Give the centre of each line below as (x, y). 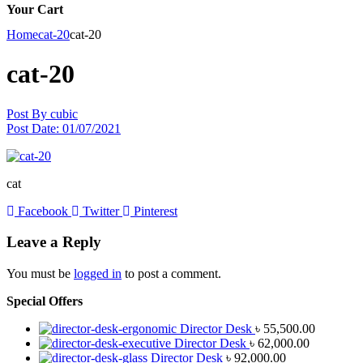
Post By (27, 113)
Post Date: (33, 128)
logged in (98, 274)
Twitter (101, 211)
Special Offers (45, 301)
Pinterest (156, 211)
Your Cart (35, 9)
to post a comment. (171, 274)
